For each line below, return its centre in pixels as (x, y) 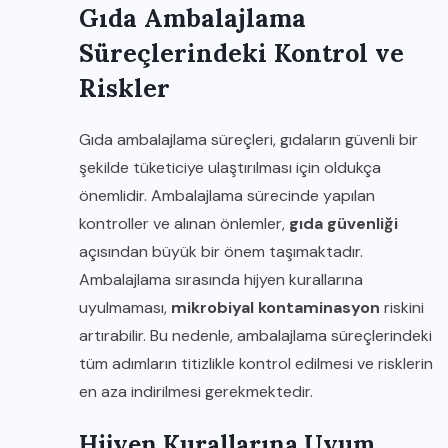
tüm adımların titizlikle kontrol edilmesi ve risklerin (256, 363)
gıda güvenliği (343, 223)
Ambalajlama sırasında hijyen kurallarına (221, 279)
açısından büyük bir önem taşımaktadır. (221, 251)
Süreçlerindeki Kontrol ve (241, 53)
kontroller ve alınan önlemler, (184, 223)
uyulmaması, (125, 307)
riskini (402, 307)
